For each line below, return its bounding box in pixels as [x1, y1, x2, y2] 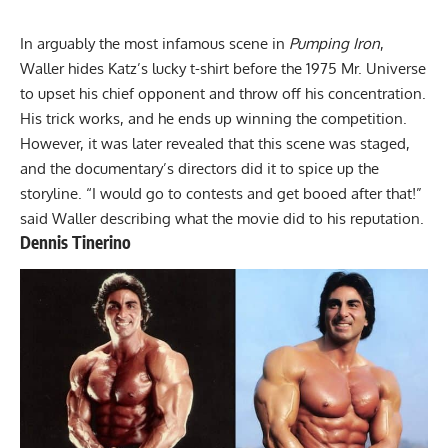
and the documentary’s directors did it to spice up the [20, 158, 379, 178]
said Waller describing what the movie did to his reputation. [20, 208, 428, 228]
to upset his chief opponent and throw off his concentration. [20, 83, 426, 103]
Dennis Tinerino [20, 230, 131, 253]
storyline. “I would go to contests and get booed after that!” [20, 183, 422, 203]
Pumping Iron [289, 33, 380, 53]
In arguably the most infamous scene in [20, 33, 289, 53]
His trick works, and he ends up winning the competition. [20, 108, 407, 128]
